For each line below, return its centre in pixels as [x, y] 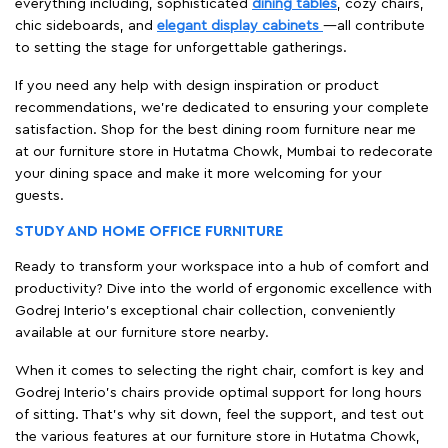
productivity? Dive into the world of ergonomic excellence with [223, 288]
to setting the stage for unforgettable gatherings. [181, 47]
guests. [39, 195]
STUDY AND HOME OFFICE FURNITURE [149, 231]
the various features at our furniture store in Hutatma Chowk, [217, 436]
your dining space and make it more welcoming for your [198, 173]
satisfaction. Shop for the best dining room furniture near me [215, 129]
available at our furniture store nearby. [142, 332]
